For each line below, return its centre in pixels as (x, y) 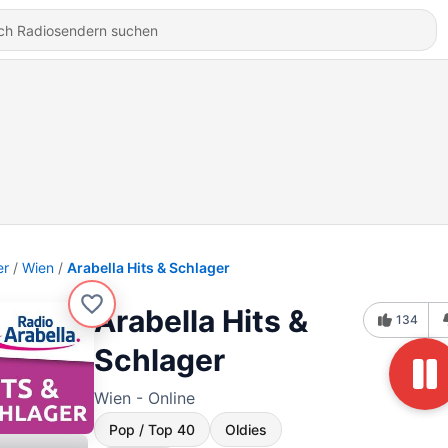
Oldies (246, 429)
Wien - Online (144, 398)
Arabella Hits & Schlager (148, 267)
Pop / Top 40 (152, 429)
